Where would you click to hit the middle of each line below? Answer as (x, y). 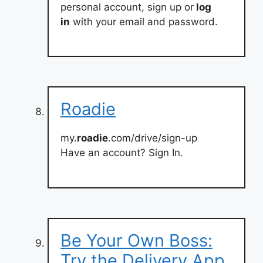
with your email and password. (144, 21)
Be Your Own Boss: (136, 240)
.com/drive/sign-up (153, 138)
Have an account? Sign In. (122, 153)
